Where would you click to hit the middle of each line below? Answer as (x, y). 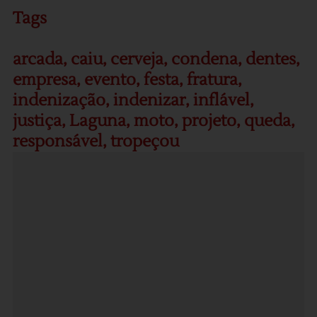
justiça (37, 121)
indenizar (149, 100)
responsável (57, 141)
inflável (221, 100)
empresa (44, 80)
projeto (209, 121)
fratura (212, 80)
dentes (270, 59)
